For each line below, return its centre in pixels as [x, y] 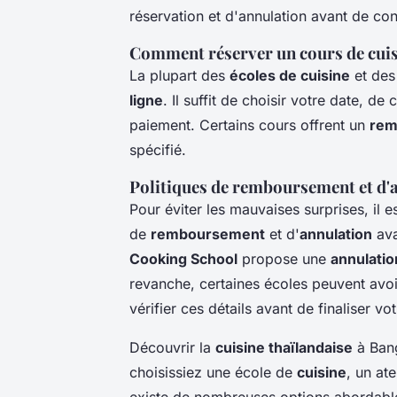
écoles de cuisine [290, 75]
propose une [284, 258]
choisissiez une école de [213, 372]
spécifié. [158, 149]
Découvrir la [172, 347]
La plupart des [179, 75]
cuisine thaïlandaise [284, 347]
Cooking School [183, 258]
